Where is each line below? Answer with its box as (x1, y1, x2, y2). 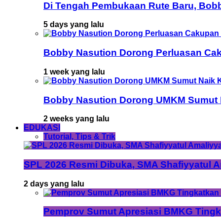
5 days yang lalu (43, 20, 104, 29)
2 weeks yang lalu (43, 114, 110, 123)
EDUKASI (24, 123, 60, 132)
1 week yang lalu (43, 67, 105, 76)
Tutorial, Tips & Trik (43, 132, 115, 141)
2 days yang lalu (24, 179, 84, 188)
